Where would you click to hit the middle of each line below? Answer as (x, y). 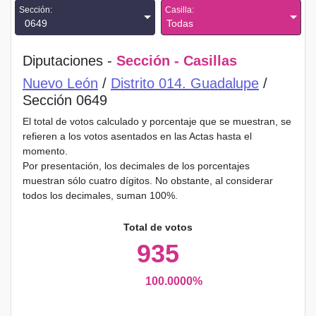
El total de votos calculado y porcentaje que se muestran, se (157, 121)
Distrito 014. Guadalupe (185, 83)
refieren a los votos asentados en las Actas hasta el (137, 136)
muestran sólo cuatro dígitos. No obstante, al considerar (148, 181)
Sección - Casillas (177, 61)
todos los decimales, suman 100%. (100, 195)
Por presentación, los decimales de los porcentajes (136, 166)
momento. (45, 151)
